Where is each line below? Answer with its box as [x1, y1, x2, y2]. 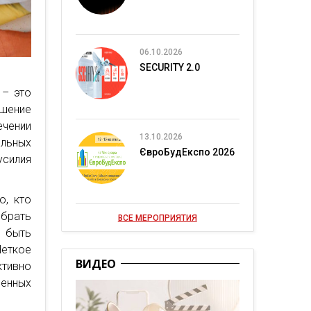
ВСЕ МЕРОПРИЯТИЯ [117, 213, 197, 223]
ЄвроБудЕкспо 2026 [139, 146, 235, 158]
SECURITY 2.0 [139, 62, 200, 73]
